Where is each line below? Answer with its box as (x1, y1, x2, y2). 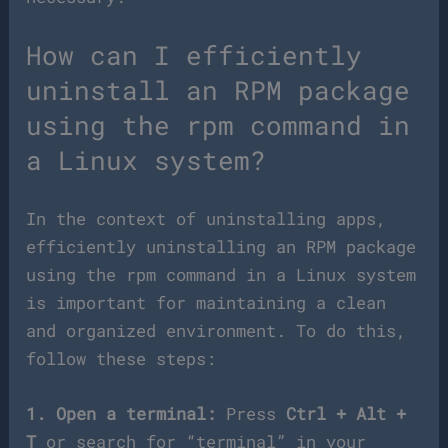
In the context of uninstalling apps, (26, 207, 387, 231)
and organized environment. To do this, (26, 319, 407, 343)
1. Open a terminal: (26, 402, 217, 426)
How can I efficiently (26, 37, 363, 72)
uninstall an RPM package (26, 72, 411, 107)
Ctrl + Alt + (286, 402, 407, 426)
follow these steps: (26, 347, 217, 371)
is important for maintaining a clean (26, 291, 387, 315)
